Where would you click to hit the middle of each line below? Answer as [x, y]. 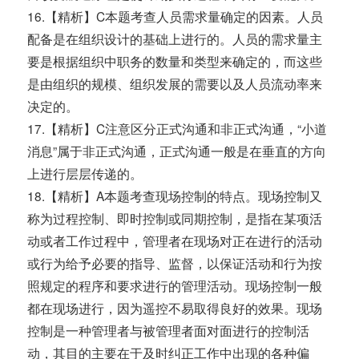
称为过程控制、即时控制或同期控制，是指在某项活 [175, 218]
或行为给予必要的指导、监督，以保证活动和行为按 [175, 263]
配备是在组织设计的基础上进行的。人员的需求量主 [175, 39]
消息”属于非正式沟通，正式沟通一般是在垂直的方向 [177, 151]
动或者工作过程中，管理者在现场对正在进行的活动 [175, 241]
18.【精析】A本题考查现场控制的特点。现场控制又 [175, 196]
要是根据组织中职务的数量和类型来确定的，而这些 [175, 61]
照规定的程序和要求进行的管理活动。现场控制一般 [175, 286]
